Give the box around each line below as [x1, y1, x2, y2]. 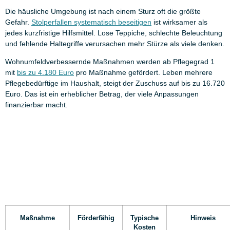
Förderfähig [78, 215, 114, 222]
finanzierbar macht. [5, 101, 68, 109]
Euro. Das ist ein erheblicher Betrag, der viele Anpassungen [5, 90, 199, 99]
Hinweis [190, 215, 216, 222]
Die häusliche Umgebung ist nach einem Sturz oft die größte [5, 7, 201, 15]
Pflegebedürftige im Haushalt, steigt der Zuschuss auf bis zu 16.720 [5, 79, 225, 88]
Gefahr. [5, 17, 31, 26]
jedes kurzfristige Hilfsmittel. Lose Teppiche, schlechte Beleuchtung [5, 28, 222, 37]
